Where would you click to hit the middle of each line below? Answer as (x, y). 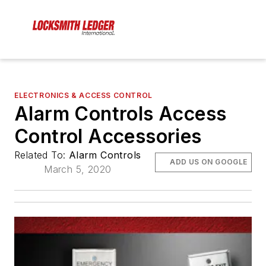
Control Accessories (108, 137)
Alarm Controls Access (121, 114)
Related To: (42, 155)
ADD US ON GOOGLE (209, 162)
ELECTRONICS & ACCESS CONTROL (83, 96)
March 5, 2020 (78, 170)
